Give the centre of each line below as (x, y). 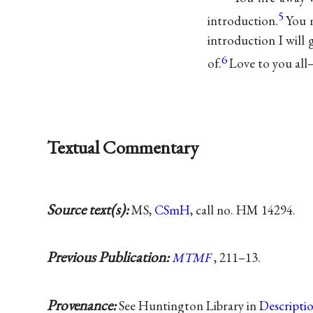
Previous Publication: (110, 257)
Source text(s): (89, 210)
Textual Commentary (123, 147)
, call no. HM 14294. (243, 210)
